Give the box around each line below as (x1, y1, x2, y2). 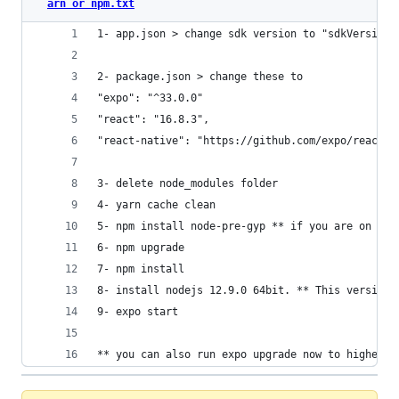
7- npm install (97, 263, 184, 275)
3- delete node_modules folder (97, 177, 278, 190)
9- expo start (97, 305, 178, 318)
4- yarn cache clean (97, 199, 216, 211)
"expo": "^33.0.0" (97, 92, 203, 104)
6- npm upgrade (97, 241, 184, 254)
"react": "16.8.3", (97, 113, 209, 126)
